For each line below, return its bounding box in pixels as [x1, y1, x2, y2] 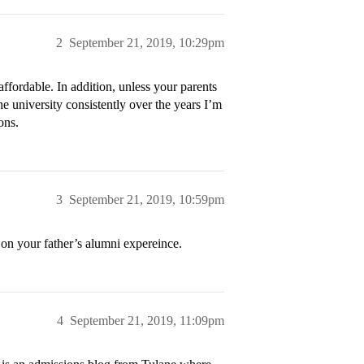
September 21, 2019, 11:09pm [70, 314, 224, 328]
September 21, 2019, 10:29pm [69, 36, 224, 50]
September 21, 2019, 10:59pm [69, 193, 224, 207]
